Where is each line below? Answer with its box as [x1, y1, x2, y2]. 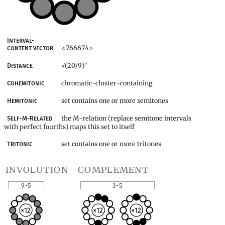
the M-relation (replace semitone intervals [61, 114, 192, 123]
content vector [7, 44, 54, 52]
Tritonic [7, 140, 33, 148]
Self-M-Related [7, 115, 53, 123]
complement [78, 163, 149, 175]
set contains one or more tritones [61, 140, 162, 148]
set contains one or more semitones [61, 96, 169, 105]
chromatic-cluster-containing [61, 79, 153, 87]
